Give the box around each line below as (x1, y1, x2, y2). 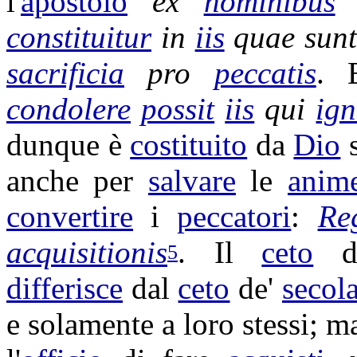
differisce (6, 271, 123, 305)
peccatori (177, 199, 292, 233)
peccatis (214, 56, 316, 90)
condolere (6, 92, 131, 126)
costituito (130, 127, 248, 162)
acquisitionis (6, 235, 167, 269)
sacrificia (6, 56, 124, 90)
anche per (6, 163, 148, 198)
